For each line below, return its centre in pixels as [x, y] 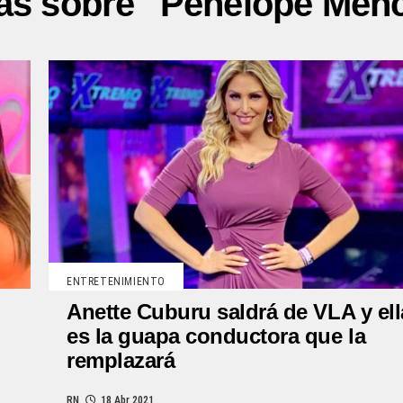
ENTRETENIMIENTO [116, 281]
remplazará [121, 360]
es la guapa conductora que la [216, 336]
